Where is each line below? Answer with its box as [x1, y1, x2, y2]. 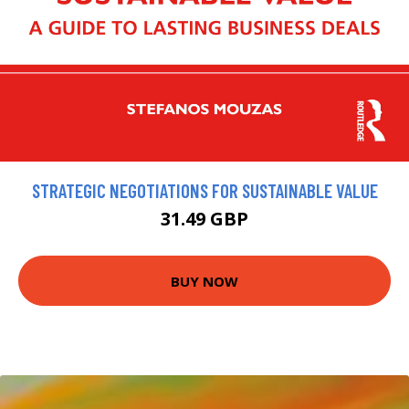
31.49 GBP [161, 206, 248, 232]
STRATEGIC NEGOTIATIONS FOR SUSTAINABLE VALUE [31, 179, 378, 203]
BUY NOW [171, 271, 238, 290]
